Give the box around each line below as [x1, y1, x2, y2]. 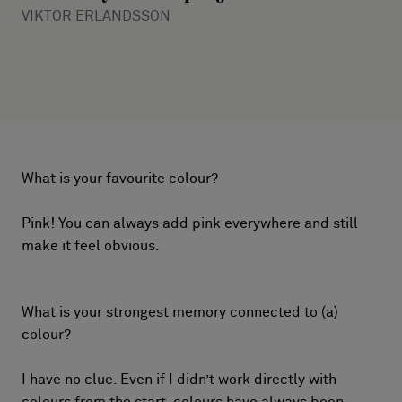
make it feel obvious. [22, 239, 160, 253]
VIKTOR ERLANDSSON [22, 9, 170, 23]
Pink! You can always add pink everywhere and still [22, 216, 358, 231]
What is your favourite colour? [22, 171, 218, 186]
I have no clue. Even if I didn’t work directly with [22, 372, 336, 387]
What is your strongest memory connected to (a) [22, 305, 338, 319]
